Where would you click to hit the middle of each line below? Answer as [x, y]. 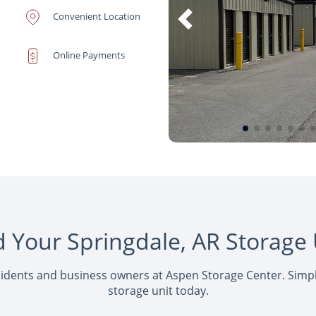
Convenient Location [97, 16]
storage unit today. [158, 291]
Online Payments [89, 55]
